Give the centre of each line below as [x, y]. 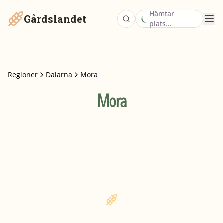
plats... [161, 24]
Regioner [23, 74]
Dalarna [59, 74]
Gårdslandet [55, 19]
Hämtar [162, 14]
